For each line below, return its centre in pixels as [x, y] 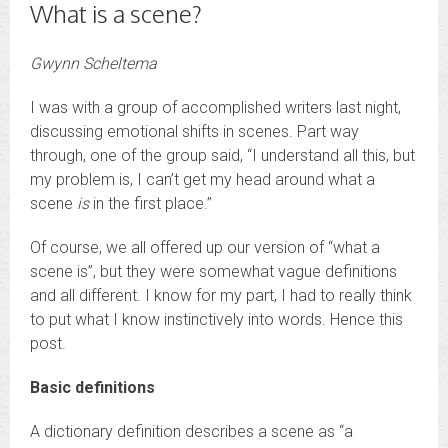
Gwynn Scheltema [93, 64]
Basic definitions [92, 388]
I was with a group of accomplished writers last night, [215, 108]
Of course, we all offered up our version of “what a [205, 248]
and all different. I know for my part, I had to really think [221, 296]
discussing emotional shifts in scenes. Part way [194, 132]
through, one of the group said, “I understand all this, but [222, 156]
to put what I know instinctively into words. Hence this [216, 320]
